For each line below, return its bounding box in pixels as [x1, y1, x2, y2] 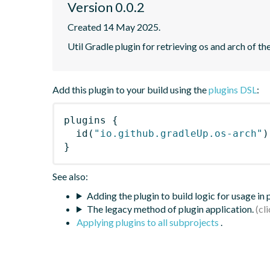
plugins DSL [209, 83, 257, 95]
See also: [52, 170, 88, 182]
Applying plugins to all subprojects [77, 216, 221, 228]
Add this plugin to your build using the [52, 83, 209, 95]
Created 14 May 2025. [67, 20, 160, 33]
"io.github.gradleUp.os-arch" [94, 127, 263, 139]
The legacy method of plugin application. [86, 202, 254, 215]
